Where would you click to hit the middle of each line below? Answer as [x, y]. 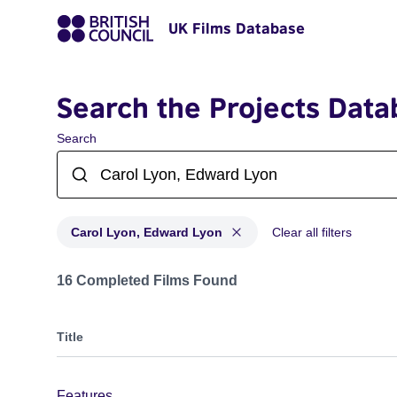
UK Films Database [237, 28]
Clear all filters [312, 232]
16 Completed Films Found [147, 280]
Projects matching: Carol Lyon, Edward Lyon [195, 272]
